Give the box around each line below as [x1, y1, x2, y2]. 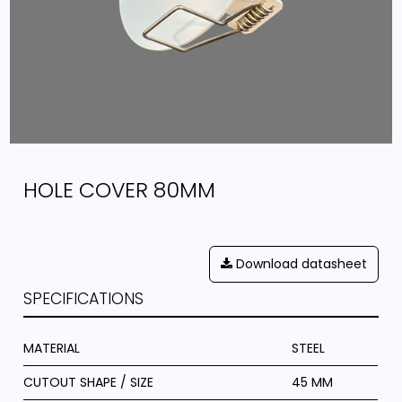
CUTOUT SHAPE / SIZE [23, 372, 154, 391]
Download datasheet [232, 254, 367, 273]
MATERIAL [23, 338, 81, 357]
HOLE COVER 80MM [23, 174, 216, 205]
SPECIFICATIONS [23, 287, 144, 310]
